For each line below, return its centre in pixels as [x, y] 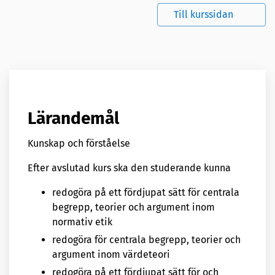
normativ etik [82, 222]
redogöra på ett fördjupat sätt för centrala [146, 192]
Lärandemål [73, 118]
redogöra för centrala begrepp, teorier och [146, 239]
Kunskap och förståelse [79, 143]
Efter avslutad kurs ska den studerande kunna [129, 168]
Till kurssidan [203, 15]
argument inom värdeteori [111, 254]
